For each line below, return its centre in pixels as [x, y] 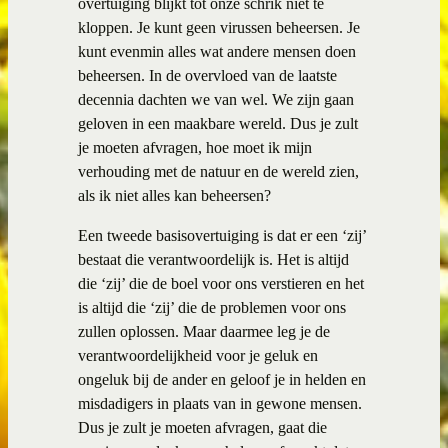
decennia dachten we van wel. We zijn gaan [216, 99]
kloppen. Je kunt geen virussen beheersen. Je [219, 27]
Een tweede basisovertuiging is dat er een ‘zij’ [222, 235]
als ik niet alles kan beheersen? [176, 195]
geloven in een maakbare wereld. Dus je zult [218, 123]
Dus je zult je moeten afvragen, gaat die [202, 427]
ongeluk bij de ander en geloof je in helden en [222, 379]
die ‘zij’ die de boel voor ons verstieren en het [221, 283]
